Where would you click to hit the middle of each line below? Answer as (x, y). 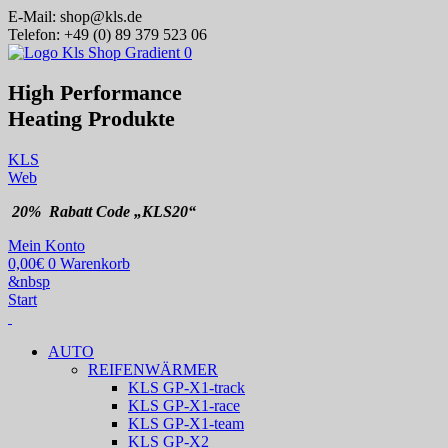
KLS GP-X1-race (184, 405)
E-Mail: (34, 16)
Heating (45, 119)
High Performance (95, 93)
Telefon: (36, 34)
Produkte (131, 119)
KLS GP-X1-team (186, 423)
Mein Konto (46, 245)
